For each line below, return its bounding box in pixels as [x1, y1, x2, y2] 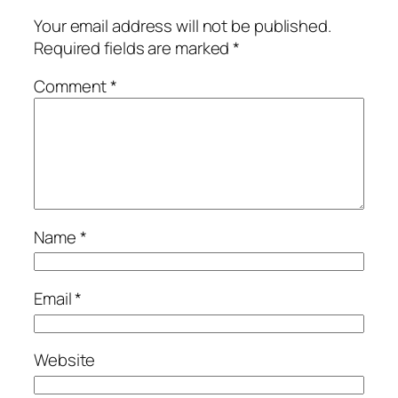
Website [34, 348, 96, 372]
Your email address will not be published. [34, 13, 331, 37]
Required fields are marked [34, 36, 234, 60]
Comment [34, 75, 111, 99]
